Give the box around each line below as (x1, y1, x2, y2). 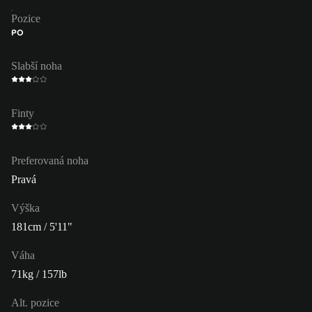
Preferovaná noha (11, 154, 88, 166)
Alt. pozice (11, 296, 59, 309)
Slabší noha (11, 59, 62, 72)
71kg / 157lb (11, 267, 67, 280)
